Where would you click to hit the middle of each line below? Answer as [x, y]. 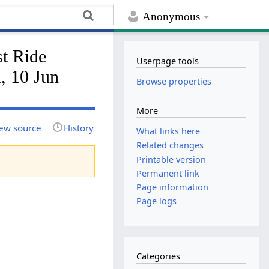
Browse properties [174, 82]
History [79, 128]
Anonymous [171, 17]
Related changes [170, 145]
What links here [168, 131]
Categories [159, 256]
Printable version [171, 159]
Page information [173, 187]
